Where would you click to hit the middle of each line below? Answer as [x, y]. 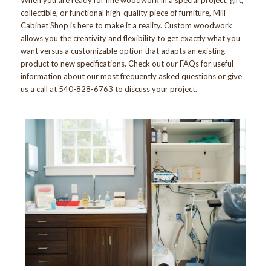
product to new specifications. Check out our [100, 63]
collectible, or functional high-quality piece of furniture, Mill [123, 12]
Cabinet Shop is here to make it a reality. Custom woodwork [126, 25]
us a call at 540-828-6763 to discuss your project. [109, 89]
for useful [216, 63]
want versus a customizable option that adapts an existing [122, 51]
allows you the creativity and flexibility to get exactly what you [130, 38]
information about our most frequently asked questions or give [131, 76]
